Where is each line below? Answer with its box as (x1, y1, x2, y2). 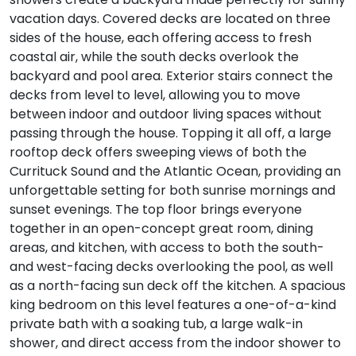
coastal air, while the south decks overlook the (10, 47, 299, 66)
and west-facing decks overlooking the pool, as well (10, 257, 333, 276)
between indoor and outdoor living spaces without (10, 104, 322, 123)
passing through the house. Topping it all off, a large (10, 123, 331, 142)
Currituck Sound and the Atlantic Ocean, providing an (10, 161, 341, 180)
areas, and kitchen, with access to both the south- (10, 238, 324, 257)
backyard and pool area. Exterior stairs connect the (10, 66, 333, 85)
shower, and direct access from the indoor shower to (10, 333, 341, 352)
